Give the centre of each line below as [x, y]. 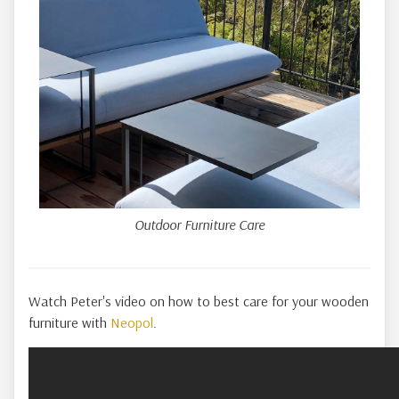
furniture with [69, 322]
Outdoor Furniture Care [199, 224]
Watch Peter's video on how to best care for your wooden [199, 301]
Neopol [132, 322]
